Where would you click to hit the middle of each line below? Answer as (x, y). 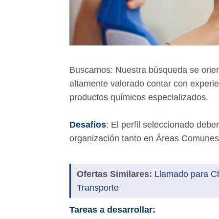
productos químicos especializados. (140, 97)
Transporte (98, 188)
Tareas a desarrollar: (114, 210)
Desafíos (88, 125)
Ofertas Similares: (114, 174)
